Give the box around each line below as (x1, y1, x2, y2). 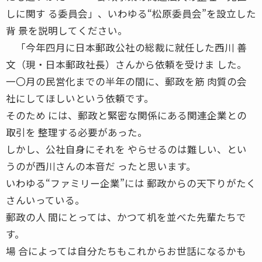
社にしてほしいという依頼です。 (6, 91, 154, 105)
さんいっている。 (6, 192, 85, 207)
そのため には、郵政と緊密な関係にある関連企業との (6, 108, 247, 122)
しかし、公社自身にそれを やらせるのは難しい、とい (6, 142, 247, 156)
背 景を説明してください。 (6, 23, 127, 37)
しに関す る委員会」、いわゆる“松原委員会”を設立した (6, 6, 256, 20)
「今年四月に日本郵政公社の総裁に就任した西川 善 (6, 40, 247, 54)
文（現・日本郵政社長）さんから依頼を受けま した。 (6, 57, 247, 71)
